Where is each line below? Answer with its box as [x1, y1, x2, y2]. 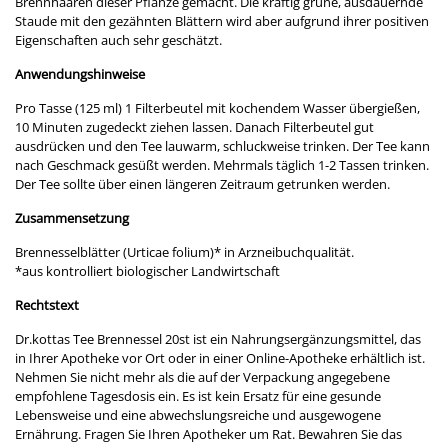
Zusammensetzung [15, 208, 129, 227]
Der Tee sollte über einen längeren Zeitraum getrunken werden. [15, 174, 390, 193]
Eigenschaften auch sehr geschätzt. [15, 30, 222, 49]
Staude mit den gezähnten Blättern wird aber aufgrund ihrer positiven [15, 11, 429, 30]
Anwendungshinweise [15, 64, 145, 83]
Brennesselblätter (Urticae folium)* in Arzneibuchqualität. [15, 242, 354, 261]
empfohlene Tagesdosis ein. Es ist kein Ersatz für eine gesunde [15, 386, 381, 405]
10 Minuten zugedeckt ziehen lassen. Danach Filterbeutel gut [15, 117, 374, 136]
